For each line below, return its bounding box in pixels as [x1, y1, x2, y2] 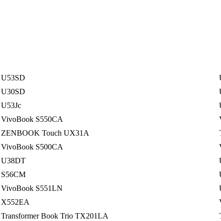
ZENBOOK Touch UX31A [1, 128, 90, 137]
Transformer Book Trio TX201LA [1, 211, 109, 220]
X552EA [1, 197, 30, 206]
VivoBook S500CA [1, 142, 64, 151]
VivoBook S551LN [1, 184, 63, 192]
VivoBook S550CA [1, 114, 64, 123]
